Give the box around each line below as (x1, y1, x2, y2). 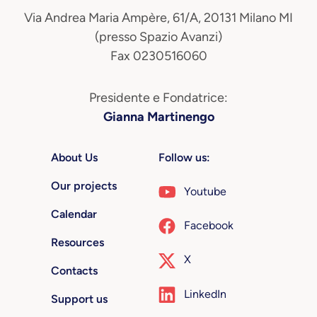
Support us (50, 292, 108, 306)
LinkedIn (184, 287, 226, 301)
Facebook (184, 218, 234, 232)
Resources (50, 235, 104, 249)
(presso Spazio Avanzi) (95, 28, 222, 45)
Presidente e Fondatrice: (89, 89, 228, 105)
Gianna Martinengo (103, 108, 214, 125)
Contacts (50, 263, 98, 277)
